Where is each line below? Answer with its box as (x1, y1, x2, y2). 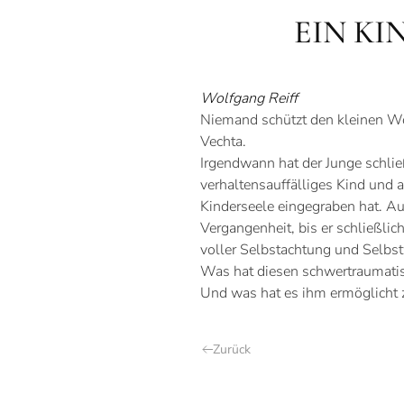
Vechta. (200, 132, 246, 151)
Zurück (213, 341, 251, 358)
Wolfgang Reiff (200, 88, 298, 108)
